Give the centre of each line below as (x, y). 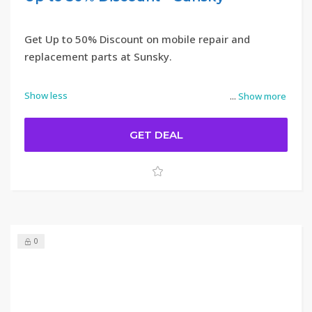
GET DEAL (156, 135)
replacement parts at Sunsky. (98, 56)
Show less (46, 95)
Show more (262, 96)
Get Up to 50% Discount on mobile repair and (137, 39)
